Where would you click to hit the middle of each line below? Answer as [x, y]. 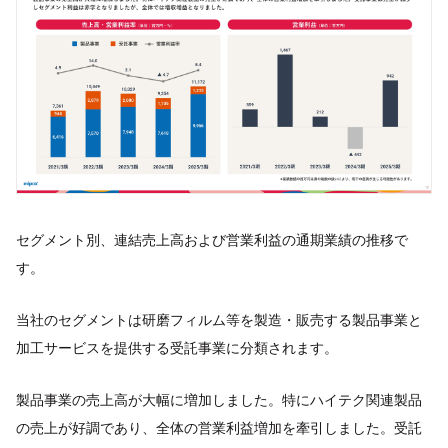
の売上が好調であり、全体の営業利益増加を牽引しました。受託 [219, 427]
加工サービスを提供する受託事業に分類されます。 [177, 347]
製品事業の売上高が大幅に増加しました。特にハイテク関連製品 [219, 399]
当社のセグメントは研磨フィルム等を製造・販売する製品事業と [219, 319]
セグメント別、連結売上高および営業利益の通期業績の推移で [212, 239]
